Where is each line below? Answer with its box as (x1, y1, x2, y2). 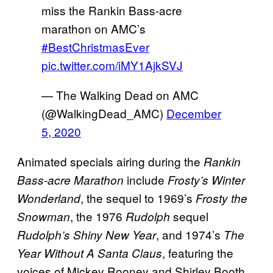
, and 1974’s (156, 225, 224, 243)
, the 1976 (70, 207, 126, 224)
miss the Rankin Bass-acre (41, 1, 182, 18)
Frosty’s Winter (168, 171, 245, 188)
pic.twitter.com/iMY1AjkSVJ (41, 56, 183, 73)
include (124, 171, 168, 188)
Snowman (17, 208, 70, 224)
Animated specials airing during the (17, 152, 204, 169)
